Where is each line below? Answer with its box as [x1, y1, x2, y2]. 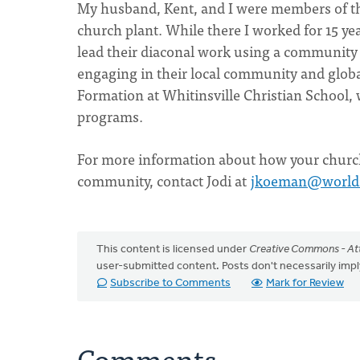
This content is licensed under [96, 243, 249, 256]
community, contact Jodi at [77, 169, 250, 192]
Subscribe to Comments [110, 277, 231, 289]
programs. [77, 104, 143, 128]
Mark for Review [266, 277, 344, 289]
